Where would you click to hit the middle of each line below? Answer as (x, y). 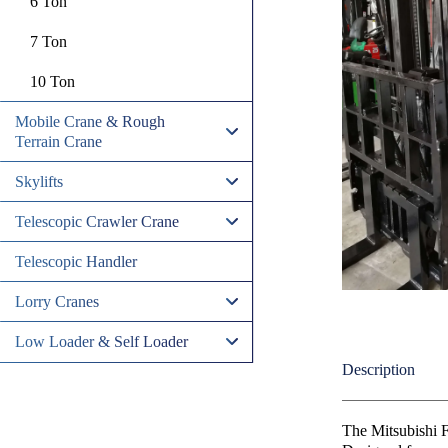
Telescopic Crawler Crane (97, 221)
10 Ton (52, 81)
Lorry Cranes (57, 301)
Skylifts (39, 181)
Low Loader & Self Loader (101, 341)
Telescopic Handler (76, 261)
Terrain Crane (58, 141)
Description (378, 370)
